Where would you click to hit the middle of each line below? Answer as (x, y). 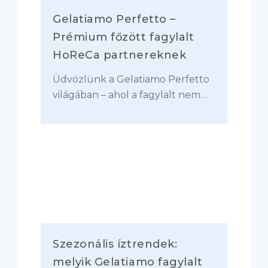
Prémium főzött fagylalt (124, 37)
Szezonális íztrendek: (115, 244)
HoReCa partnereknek (120, 55)
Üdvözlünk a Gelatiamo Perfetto (131, 79)
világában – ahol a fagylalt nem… (130, 95)
